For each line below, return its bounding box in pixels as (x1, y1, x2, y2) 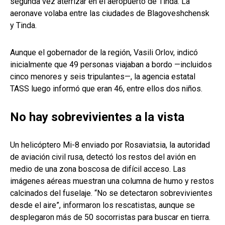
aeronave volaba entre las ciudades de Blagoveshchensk (10, 9, 209, 19)
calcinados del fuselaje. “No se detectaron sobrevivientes (10, 188, 212, 198)
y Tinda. (10, 21, 37, 31)
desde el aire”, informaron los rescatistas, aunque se (10, 200, 195, 210)
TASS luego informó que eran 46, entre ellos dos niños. (10, 84, 202, 94)
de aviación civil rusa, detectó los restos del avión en (10, 152, 196, 162)
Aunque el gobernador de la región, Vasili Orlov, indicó (10, 48, 198, 58)
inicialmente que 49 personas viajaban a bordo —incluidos (10, 60, 212, 70)
